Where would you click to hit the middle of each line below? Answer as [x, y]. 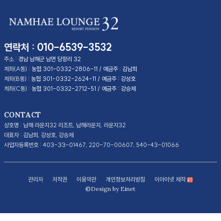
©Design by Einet [110, 189]
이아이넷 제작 [171, 179]
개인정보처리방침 [126, 179]
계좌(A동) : [18, 69]
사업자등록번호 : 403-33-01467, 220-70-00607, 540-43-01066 [92, 145]
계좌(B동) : [18, 79]
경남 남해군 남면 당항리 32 [50, 59]
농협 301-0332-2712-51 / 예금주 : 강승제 [84, 89]
